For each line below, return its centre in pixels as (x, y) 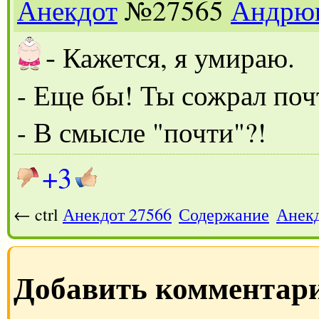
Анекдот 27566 (117, 214)
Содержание (224, 214)
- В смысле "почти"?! (142, 131)
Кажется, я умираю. (179, 57)
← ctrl (38, 214)
